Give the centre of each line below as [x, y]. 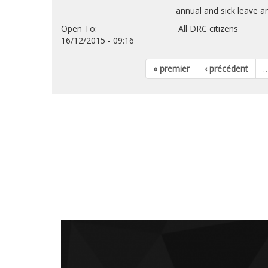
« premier [171, 68]
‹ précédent [226, 68]
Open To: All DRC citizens [150, 28]
